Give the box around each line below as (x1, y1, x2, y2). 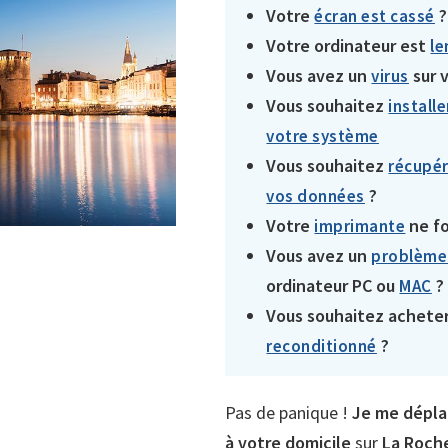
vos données (266, 185, 365, 207)
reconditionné (266, 335, 377, 357)
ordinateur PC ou (266, 274, 400, 297)
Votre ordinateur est (266, 34, 431, 57)
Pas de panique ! (225, 401, 349, 424)
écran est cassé (314, 5, 435, 27)
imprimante (314, 215, 406, 237)
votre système (266, 125, 379, 147)
